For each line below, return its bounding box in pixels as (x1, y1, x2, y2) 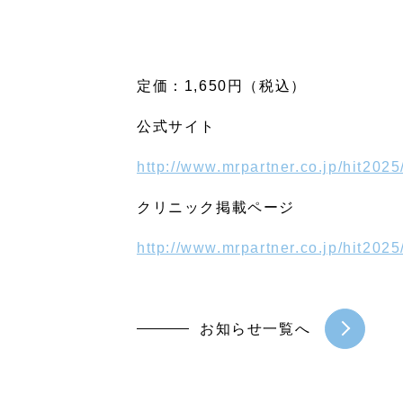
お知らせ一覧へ (200, 320, 311, 336)
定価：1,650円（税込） (137, 77, 307, 94)
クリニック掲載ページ (137, 199, 295, 215)
